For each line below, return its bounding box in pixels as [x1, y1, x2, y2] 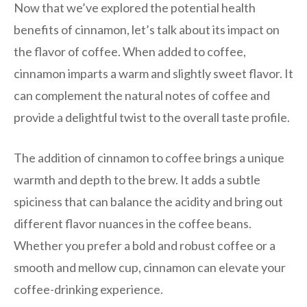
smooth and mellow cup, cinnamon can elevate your [14, 259, 286, 275]
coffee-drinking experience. [14, 281, 163, 297]
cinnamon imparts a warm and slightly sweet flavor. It [14, 65, 293, 81]
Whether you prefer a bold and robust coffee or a [14, 237, 275, 253]
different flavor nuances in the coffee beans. [14, 215, 251, 231]
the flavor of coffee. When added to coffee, [14, 43, 246, 59]
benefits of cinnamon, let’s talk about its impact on [14, 21, 280, 37]
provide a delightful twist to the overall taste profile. [14, 109, 290, 125]
